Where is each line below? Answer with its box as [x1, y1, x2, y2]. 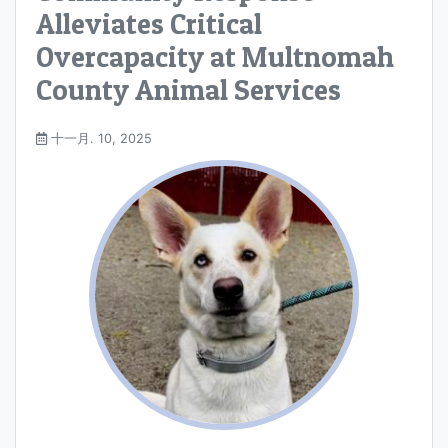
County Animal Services [36, 72, 341, 108]
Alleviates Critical [36, 6, 262, 42]
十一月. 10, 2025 [47, 131, 152, 147]
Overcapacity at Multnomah [36, 39, 394, 75]
